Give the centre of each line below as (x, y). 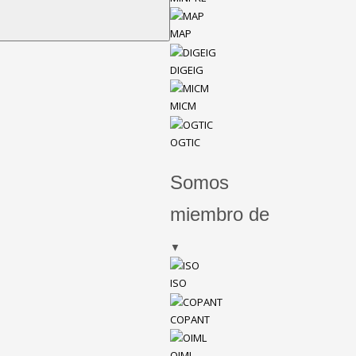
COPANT (190, 319)
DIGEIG (186, 70)
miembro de (219, 214)
